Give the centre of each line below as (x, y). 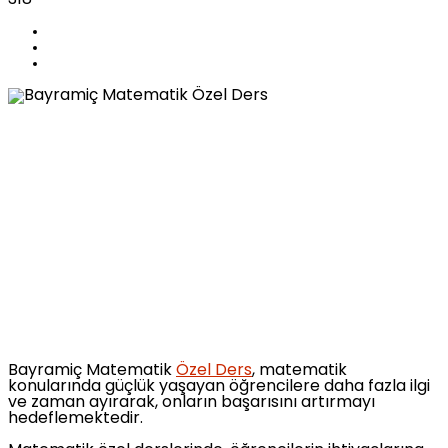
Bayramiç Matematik (92, 370)
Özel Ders (214, 370)
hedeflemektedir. (75, 418)
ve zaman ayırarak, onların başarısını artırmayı (191, 402)
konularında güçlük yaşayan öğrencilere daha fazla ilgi (219, 386)
